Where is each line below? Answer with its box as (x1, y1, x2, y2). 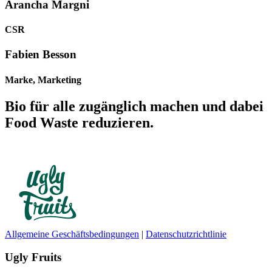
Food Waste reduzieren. (5, 114, 154, 131)
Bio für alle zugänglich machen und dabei (5, 98, 263, 114)
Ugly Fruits (5, 251, 61, 264)
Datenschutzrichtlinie (146, 228, 226, 239)
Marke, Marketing (5, 74, 81, 85)
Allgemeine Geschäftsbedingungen (5, 228, 139, 239)
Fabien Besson (5, 48, 76, 61)
